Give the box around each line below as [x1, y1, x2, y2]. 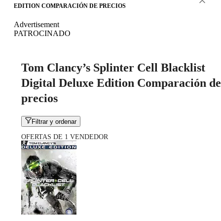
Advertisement [14, 20, 59, 29]
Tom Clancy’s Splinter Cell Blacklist [21, 61, 205, 74]
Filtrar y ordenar [32, 118, 77, 126]
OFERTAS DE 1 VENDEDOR [21, 133, 108, 141]
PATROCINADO [14, 29, 71, 37]
